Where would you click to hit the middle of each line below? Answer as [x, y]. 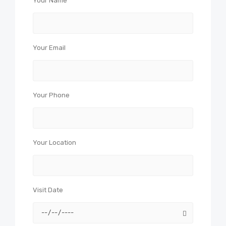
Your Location [54, 143]
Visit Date [48, 190]
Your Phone [51, 95]
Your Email [49, 48]
